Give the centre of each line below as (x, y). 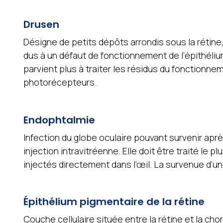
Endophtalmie (59, 120)
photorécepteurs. (60, 82)
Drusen (41, 25)
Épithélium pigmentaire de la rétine (114, 202)
